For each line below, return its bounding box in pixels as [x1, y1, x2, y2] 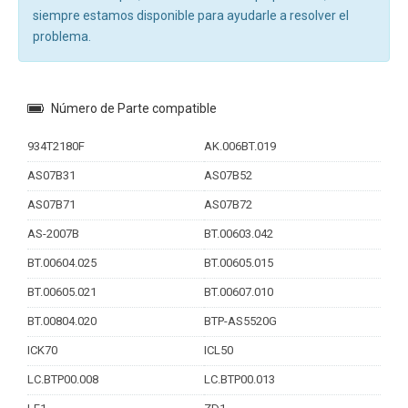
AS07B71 [27, 197, 76, 211]
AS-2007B [27, 226, 79, 240]
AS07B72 [204, 197, 252, 211]
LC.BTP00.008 [27, 372, 98, 386]
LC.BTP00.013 [204, 372, 275, 386]
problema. [33, 28, 91, 44]
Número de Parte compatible [51, 100, 217, 116]
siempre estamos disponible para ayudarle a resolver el [33, 7, 349, 23]
